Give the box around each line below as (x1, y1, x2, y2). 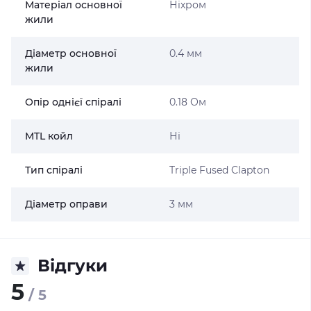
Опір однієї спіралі (25, 96, 121, 108)
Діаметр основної (25, 47, 117, 60)
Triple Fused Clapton (169, 164, 269, 176)
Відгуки (37, 255, 108, 276)
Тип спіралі (25, 164, 83, 176)
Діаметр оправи (25, 198, 108, 210)
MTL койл (25, 130, 73, 142)
